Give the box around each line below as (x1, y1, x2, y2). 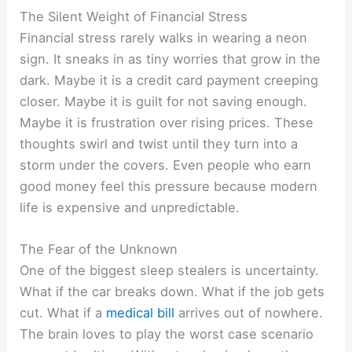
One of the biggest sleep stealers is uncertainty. (20, 262, 320, 278)
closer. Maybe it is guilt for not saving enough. (20, 93, 308, 109)
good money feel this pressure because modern (20, 178, 318, 194)
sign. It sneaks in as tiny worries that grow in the (20, 50, 321, 67)
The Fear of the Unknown (20, 240, 178, 257)
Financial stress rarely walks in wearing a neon (20, 29, 308, 46)
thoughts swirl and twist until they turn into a (20, 135, 299, 152)
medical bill (106, 304, 175, 321)
